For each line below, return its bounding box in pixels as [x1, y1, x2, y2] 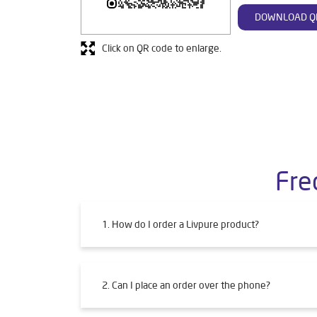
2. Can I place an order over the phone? [102, 279, 270, 292]
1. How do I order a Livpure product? [102, 218, 259, 231]
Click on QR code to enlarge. [102, 42, 221, 55]
